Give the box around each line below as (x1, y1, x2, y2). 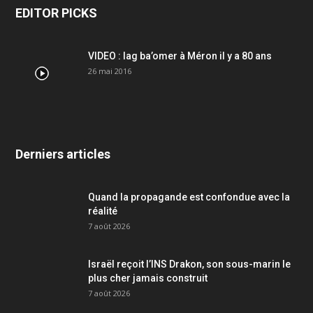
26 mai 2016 (88, 65, 131, 76)
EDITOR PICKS (15, 5, 97, 20)
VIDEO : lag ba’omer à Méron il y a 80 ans (88, 50, 272, 61)
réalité (88, 205, 117, 217)
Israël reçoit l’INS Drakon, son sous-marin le (88, 258, 291, 270)
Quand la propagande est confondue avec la (88, 191, 290, 203)
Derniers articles (15, 146, 110, 161)
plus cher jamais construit (88, 272, 208, 284)
